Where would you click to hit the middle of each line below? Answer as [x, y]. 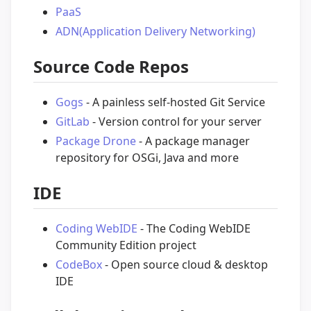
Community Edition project [126, 245]
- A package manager [193, 141]
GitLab [73, 121]
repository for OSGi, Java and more [147, 157]
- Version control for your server [176, 121]
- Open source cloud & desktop [185, 265]
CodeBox [79, 265]
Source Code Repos [111, 66]
